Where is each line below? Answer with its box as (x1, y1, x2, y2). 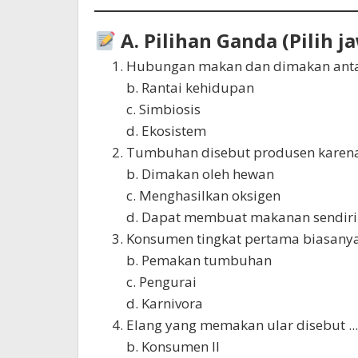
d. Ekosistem (126, 121, 206, 141)
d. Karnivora (126, 294, 203, 313)
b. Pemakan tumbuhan (126, 251, 272, 270)
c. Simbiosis (126, 100, 201, 119)
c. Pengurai (126, 272, 197, 292)
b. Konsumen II (126, 337, 220, 356)
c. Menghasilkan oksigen (126, 186, 280, 205)
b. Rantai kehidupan (126, 78, 254, 97)
